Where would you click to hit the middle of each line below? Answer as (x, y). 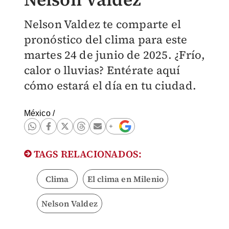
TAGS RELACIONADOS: (87, 154)
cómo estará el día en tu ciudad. (110, 85)
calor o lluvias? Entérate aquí (102, 70)
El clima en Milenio (125, 179)
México (37, 113)
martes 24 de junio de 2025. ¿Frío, (114, 55)
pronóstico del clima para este (106, 39)
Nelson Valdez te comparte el (102, 24)
